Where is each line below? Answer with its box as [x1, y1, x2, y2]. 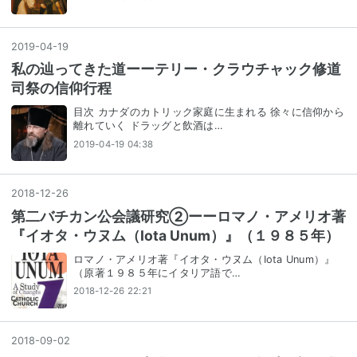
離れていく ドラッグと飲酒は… [73, 120, 223, 132]
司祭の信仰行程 [11, 80, 112, 97]
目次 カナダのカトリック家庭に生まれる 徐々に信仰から [73, 106, 344, 119]
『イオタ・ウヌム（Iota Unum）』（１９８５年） [11, 227, 339, 245]
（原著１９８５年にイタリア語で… [73, 266, 241, 279]
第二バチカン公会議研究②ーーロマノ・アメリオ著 [11, 208, 346, 226]
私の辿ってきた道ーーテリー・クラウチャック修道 [11, 61, 341, 78]
